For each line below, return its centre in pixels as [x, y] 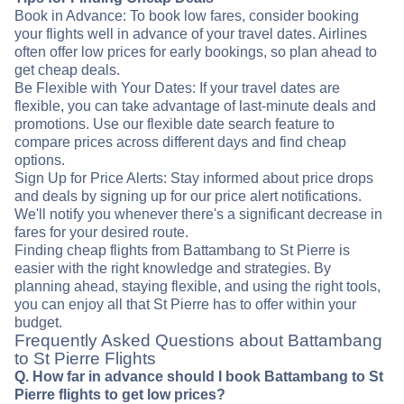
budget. [38, 323]
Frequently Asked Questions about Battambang [198, 341]
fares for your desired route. [101, 233]
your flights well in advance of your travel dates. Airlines [191, 34]
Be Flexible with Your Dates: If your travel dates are [177, 88]
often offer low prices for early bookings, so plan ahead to [196, 52]
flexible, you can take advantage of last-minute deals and [195, 106]
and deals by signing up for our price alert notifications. [188, 197]
